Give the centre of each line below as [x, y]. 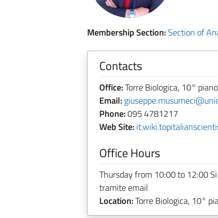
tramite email [123, 188]
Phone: [112, 114]
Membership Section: [126, 32]
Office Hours [129, 153]
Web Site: [117, 127]
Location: [116, 201]
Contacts [120, 66]
